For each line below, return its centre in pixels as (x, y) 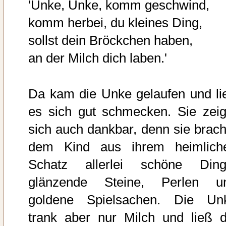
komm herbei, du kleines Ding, (115, 22)
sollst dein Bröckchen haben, (110, 40)
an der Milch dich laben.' (98, 58)
